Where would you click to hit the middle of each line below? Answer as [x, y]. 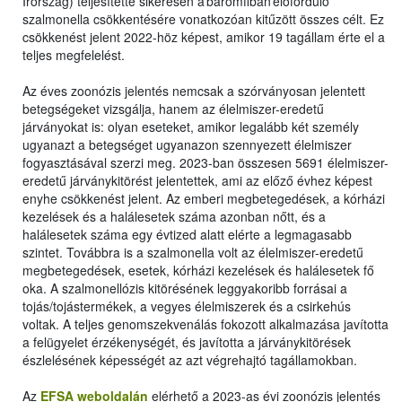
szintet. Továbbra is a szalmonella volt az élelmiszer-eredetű [193, 253]
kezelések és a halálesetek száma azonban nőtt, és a [174, 217]
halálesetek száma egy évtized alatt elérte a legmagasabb [187, 235]
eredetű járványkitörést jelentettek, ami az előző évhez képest [197, 181]
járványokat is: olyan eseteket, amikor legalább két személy [191, 127]
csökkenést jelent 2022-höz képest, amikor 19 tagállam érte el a [204, 37]
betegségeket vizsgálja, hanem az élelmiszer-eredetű [173, 109]
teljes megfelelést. [74, 55]
